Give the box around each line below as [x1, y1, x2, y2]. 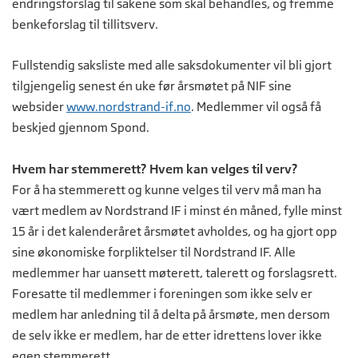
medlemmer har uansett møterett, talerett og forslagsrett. [12, 265, 337, 280]
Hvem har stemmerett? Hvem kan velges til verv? [12, 161, 298, 176]
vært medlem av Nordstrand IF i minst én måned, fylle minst [12, 202, 342, 218]
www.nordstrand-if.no [66, 98, 191, 114]
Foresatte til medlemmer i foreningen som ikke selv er [12, 285, 312, 301]
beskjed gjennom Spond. [12, 119, 149, 135]
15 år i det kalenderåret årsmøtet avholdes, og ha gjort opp [12, 223, 337, 239]
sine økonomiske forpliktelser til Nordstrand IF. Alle [12, 244, 296, 260]
